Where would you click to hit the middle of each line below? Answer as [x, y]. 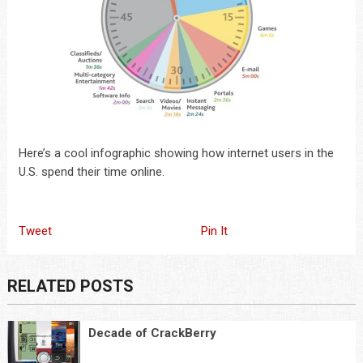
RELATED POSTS [70, 286]
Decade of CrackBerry [152, 333]
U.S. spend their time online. [91, 172]
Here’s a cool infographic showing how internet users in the [176, 153]
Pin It [214, 231]
